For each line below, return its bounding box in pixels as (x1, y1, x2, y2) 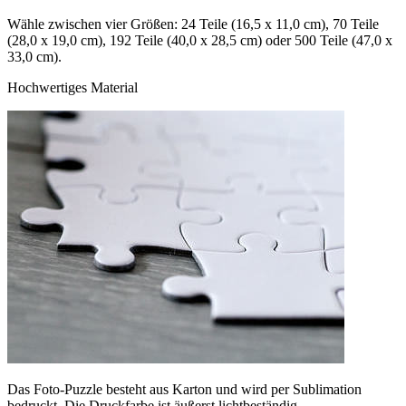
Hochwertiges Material (7, 79, 138, 95)
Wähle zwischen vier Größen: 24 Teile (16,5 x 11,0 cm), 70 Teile (7, 15, 379, 32)
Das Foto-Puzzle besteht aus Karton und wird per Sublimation (7, 381, 362, 397)
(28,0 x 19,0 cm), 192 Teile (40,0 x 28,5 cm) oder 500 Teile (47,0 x (7, 32, 392, 48)
